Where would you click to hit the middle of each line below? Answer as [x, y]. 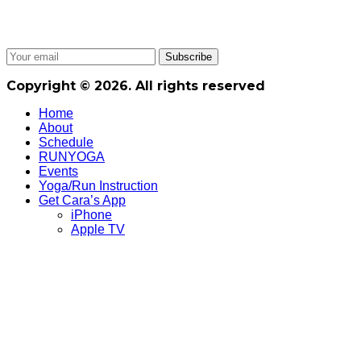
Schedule [66, 142]
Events [58, 171]
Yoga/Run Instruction [98, 185]
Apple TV [98, 229]
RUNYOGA [72, 156]
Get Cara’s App [82, 200]
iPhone [91, 214]
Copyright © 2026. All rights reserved [136, 85]
